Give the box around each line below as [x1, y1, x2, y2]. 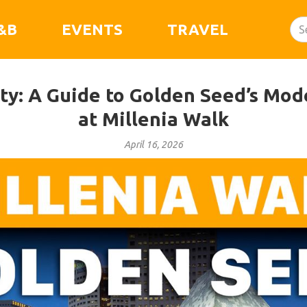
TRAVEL [167, 21, 228, 38]
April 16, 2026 [124, 139, 183, 150]
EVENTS [61, 21, 123, 38]
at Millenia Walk [78, 108, 229, 130]
